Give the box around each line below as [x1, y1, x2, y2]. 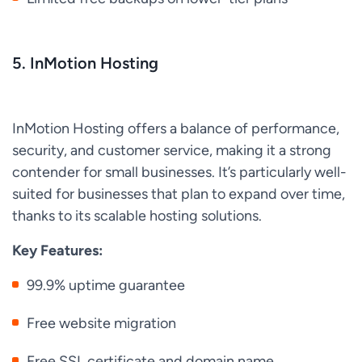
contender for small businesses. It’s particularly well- [12, 163, 347, 181]
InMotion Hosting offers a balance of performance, [12, 120, 339, 137]
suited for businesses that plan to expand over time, [12, 185, 345, 203]
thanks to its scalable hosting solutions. [12, 207, 262, 225]
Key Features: [12, 242, 103, 259]
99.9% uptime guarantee [27, 276, 186, 294]
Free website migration [27, 314, 177, 332]
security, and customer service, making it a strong [12, 141, 331, 159]
